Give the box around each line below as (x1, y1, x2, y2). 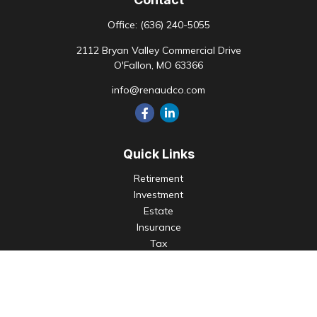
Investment (134, 188, 183, 201)
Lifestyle (139, 270, 178, 282)
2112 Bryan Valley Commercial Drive (76, 44, 241, 57)
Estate (144, 204, 173, 217)
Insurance (136, 221, 181, 234)
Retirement (134, 172, 183, 185)
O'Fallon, (114, 59, 154, 71)
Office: (107, 18, 140, 31)
